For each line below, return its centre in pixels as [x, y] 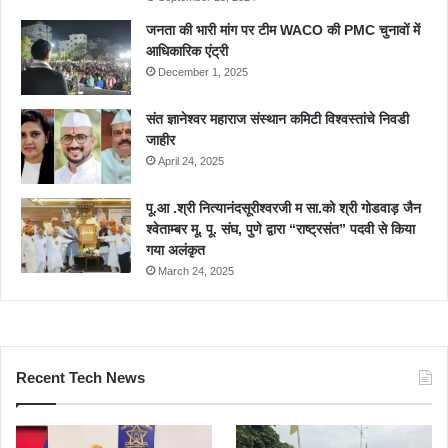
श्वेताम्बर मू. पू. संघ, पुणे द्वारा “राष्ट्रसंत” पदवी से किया [280, 229]
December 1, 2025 [203, 72]
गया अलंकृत [177, 250]
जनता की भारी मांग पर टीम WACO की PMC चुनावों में [283, 30]
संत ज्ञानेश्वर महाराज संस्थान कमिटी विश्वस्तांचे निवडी [277, 119]
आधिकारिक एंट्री [187, 51]
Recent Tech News [80, 378]
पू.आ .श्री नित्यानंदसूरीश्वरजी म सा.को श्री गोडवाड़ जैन [283, 208]
